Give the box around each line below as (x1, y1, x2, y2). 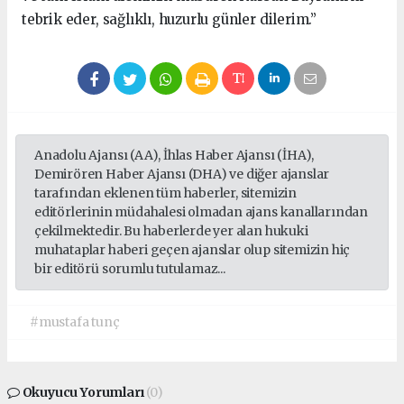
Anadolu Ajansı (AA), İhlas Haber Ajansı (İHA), (34, 147, 315, 164)
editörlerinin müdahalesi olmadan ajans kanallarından (34, 204, 369, 221)
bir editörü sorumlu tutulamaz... (34, 261, 225, 278)
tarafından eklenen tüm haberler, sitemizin (34, 185, 297, 202)
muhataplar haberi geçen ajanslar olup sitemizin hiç (34, 242, 351, 259)
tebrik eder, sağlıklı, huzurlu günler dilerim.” (22, 11, 317, 29)
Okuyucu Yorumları (19, 384, 147, 401)
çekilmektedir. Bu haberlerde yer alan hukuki (34, 223, 308, 240)
